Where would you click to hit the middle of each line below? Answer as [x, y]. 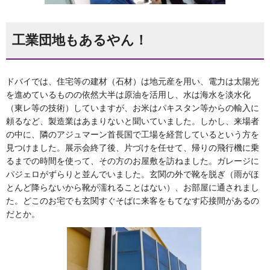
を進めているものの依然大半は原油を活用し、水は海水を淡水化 [128, 94]
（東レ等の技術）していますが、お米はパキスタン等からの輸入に [133, 108]
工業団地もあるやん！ [80, 40]
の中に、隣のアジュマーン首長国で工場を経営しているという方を [133, 134]
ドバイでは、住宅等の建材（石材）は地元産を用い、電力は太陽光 [133, 81]
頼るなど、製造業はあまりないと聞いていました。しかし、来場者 [133, 121]
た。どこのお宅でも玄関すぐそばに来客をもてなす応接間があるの [133, 200]
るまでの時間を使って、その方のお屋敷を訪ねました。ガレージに [133, 161]
